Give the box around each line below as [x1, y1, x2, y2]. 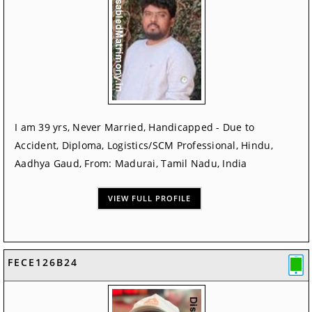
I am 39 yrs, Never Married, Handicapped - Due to [15, 120, 255, 134]
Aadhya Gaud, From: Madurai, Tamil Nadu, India [15, 157, 247, 171]
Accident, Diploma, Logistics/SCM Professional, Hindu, [15, 139, 273, 153]
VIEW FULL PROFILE [108, 193, 192, 204]
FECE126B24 [8, 256, 78, 270]
